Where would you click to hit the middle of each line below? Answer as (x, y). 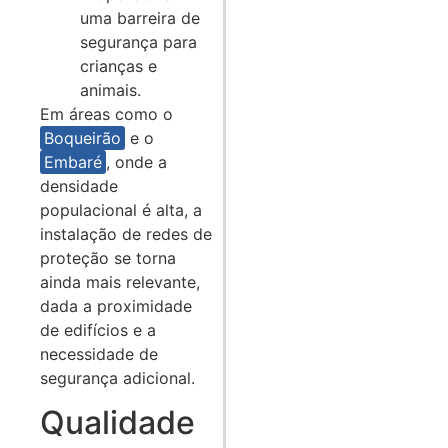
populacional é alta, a (121, 209)
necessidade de (99, 353)
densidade (79, 185)
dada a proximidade (116, 305)
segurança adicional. (117, 377)
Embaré (73, 161)
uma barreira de (140, 17)
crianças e (118, 65)
